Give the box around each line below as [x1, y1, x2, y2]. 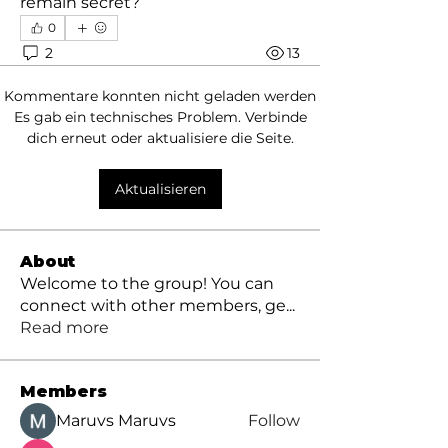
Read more [20, 318, 109, 337]
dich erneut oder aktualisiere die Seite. [26, 129, 294, 147]
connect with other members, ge [20, 296, 286, 315]
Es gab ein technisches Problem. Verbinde [13, 108, 307, 126]
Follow [248, 411, 300, 430]
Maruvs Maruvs [56, 411, 176, 430]
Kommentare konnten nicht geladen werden [4, 87, 316, 105]
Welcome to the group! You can [20, 274, 274, 293]
